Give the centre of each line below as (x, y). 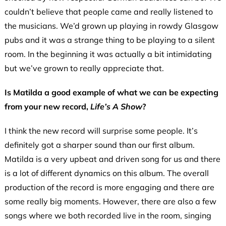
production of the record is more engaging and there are (109, 187)
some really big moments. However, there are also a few (110, 202)
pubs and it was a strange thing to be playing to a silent (109, 40)
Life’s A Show (116, 107)
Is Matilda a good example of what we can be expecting (111, 93)
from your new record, (47, 107)
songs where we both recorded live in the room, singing (108, 216)
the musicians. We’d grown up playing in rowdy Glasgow (111, 26)
